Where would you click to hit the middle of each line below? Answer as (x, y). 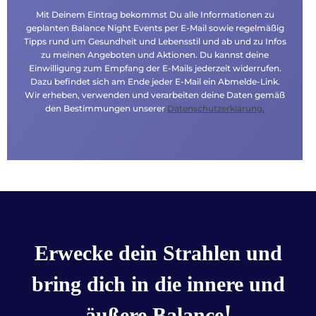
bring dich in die (109, 284)
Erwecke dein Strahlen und (158, 253)
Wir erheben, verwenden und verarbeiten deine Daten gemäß (155, 95)
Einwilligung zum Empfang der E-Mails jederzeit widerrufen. (155, 68)
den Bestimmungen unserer (107, 108)
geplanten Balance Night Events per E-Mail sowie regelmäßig (155, 28)
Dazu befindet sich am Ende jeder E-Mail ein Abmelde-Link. (155, 81)
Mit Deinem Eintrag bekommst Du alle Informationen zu (155, 14)
